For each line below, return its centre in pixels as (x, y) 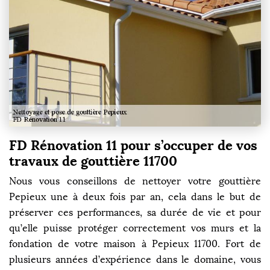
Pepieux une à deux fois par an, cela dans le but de (135, 196)
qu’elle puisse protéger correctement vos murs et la (135, 228)
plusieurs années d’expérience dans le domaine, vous (135, 259)
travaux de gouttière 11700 (93, 161)
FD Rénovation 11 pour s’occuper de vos (133, 145)
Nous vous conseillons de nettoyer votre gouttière (135, 181)
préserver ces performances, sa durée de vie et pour (135, 212)
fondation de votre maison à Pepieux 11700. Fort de (135, 243)
